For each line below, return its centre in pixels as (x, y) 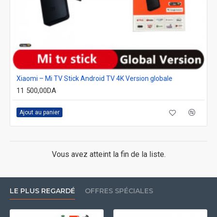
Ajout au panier (39, 113)
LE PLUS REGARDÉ (42, 191)
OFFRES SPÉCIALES (119, 191)
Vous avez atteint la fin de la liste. (108, 154)
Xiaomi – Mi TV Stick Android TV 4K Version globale (94, 78)
